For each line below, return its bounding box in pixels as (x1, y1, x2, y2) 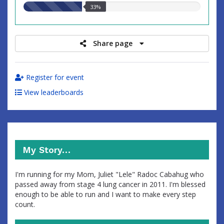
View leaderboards (22, 87, 83, 97)
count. (15, 199, 35, 209)
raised (52, 11, 70, 20)
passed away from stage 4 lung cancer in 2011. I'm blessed (15, 179, 205, 189)
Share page (93, 38, 134, 48)
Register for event (24, 72, 84, 82)
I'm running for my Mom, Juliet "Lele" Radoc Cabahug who (15, 169, 204, 179)
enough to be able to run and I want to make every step (15, 189, 196, 199)
